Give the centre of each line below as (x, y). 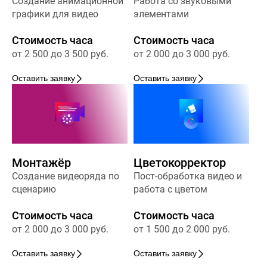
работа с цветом (170, 190)
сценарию (34, 190)
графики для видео (55, 14)
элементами (161, 14)
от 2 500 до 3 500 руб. (60, 54)
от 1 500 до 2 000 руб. (182, 229)
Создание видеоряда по (66, 176)
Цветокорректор (180, 163)
